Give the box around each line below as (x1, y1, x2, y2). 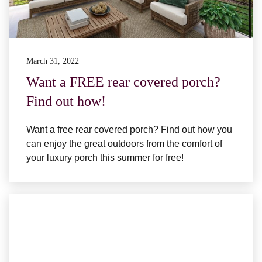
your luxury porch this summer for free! (26, 153, 184, 163)
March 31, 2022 (26, 57, 79, 66)
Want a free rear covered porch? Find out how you (26, 125, 232, 135)
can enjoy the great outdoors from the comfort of (26, 139, 222, 149)
